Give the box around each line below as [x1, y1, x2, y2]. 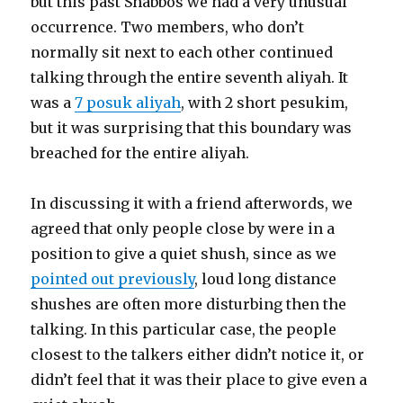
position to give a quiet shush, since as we [31, 245, 337, 264]
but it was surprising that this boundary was [31, 119, 353, 138]
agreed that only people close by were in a [31, 219, 336, 238]
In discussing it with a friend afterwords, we [31, 194, 354, 213]
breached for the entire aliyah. [31, 144, 250, 163]
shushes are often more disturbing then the [31, 295, 347, 314]
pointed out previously [31, 270, 195, 289]
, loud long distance [194, 270, 337, 289]
